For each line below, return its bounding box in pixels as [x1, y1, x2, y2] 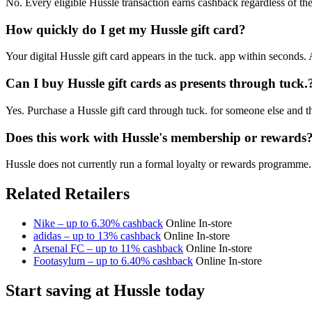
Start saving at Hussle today [6, 281, 205, 300]
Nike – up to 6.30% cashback [33, 217, 163, 230]
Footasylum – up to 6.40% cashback [33, 255, 193, 267]
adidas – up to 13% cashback [33, 230, 161, 242]
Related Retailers [6, 185, 130, 203]
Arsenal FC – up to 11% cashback [33, 242, 183, 255]
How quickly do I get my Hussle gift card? [6, 22, 246, 37]
